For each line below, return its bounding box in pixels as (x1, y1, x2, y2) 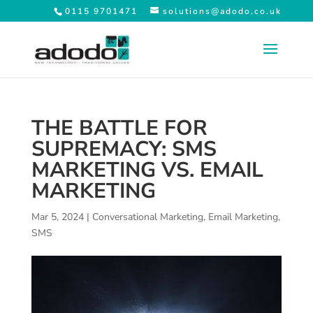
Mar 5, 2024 (31, 210, 84, 224)
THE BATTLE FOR (31, 114, 208, 143)
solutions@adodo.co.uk (163, 6, 282, 17)
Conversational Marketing (92, 210, 203, 224)
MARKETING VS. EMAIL (31, 156, 263, 184)
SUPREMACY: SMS (31, 135, 217, 163)
